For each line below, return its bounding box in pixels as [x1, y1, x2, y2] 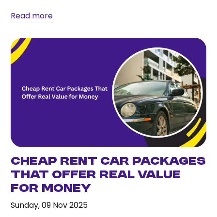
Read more [11, 10, 53, 21]
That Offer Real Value [11, 169, 181, 182]
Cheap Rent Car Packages [11, 155, 206, 169]
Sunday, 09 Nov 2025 [11, 200, 88, 211]
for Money [11, 183, 92, 196]
